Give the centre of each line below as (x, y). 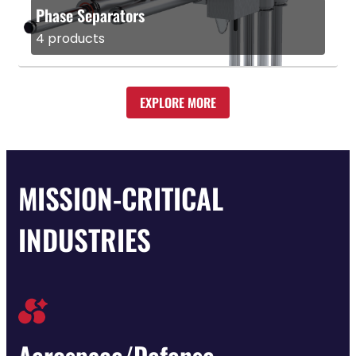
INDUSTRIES (85, 239)
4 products (70, 38)
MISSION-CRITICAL (121, 197)
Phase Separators (90, 15)
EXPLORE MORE (178, 102)
